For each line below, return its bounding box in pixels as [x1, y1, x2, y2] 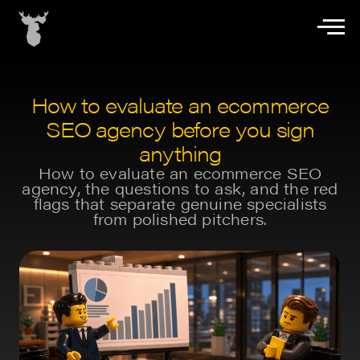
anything [139, 137, 221, 168]
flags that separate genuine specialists [33, 191, 327, 215]
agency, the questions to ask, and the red [22, 176, 338, 199]
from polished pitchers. [92, 207, 268, 230]
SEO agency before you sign [45, 113, 315, 144]
